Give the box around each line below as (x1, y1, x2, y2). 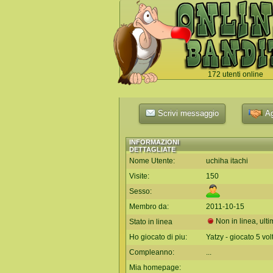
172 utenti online (207, 70, 263, 79)
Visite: (129, 172, 149, 180)
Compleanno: (129, 248, 174, 257)
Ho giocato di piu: (129, 233, 187, 241)
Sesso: (129, 187, 152, 196)
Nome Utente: (129, 157, 175, 165)
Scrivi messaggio (155, 108, 219, 118)
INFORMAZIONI (129, 138, 179, 146)
